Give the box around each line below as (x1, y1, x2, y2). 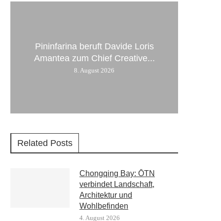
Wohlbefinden (79, 201, 128, 210)
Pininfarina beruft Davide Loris (35, 41, 154, 51)
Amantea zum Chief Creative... (34, 53, 155, 63)
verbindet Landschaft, (79, 180, 154, 188)
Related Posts (17, 138, 73, 148)
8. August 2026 (74, 66, 114, 74)
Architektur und (79, 190, 132, 199)
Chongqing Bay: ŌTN (79, 169, 155, 178)
